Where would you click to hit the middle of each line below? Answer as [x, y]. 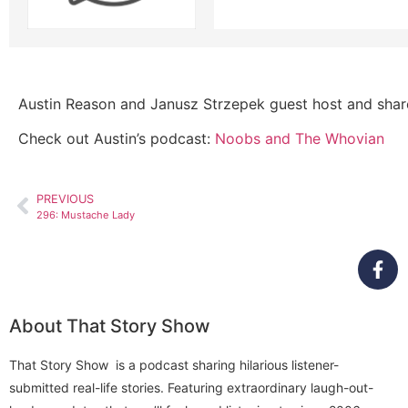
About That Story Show [110, 326]
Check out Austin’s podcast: [117, 139]
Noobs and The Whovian [300, 139]
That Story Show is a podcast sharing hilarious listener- [174, 364]
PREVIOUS [65, 199]
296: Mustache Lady [86, 214]
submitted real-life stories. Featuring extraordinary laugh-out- [191, 387]
